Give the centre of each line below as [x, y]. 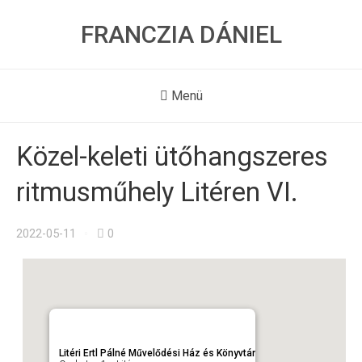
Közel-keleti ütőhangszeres [172, 157]
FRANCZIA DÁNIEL [181, 34]
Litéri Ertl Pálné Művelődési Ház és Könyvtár [157, 354]
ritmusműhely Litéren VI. [157, 192]
